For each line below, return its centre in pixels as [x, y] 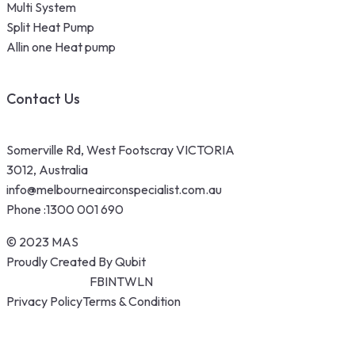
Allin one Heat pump [61, 47]
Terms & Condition [132, 301]
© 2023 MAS [42, 241]
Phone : [26, 209]
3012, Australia [47, 169]
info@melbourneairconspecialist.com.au [114, 189]
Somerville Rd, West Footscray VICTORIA [120, 149]
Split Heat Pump [50, 27]
